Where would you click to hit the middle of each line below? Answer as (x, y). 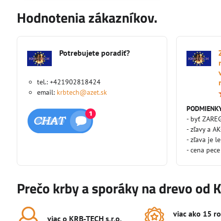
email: (47, 92)
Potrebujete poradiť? (94, 53)
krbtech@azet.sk (82, 92)
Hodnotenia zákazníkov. (87, 17)
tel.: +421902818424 (69, 82)
